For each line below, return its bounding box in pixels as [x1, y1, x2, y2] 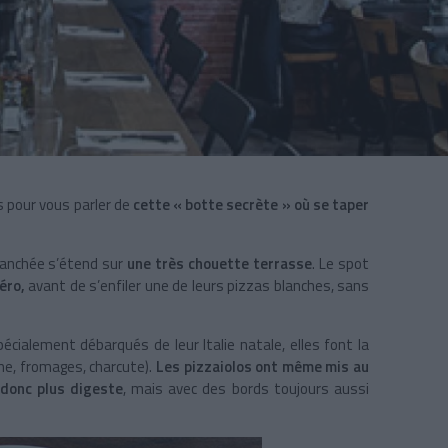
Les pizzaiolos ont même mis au [155, 355, 369, 379]
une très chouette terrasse [127, 252, 313, 276]
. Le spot [312, 252, 369, 276]
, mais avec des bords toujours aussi [122, 377, 369, 401]
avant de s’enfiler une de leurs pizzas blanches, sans [28, 274, 370, 298]
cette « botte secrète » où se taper [132, 193, 370, 217]
